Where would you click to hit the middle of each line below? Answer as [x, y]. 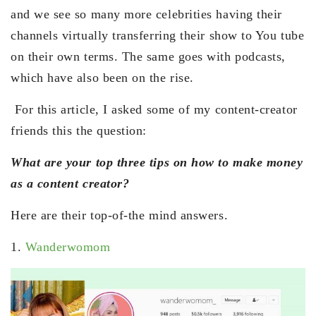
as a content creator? [70, 183]
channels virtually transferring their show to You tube [158, 35]
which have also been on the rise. [104, 77]
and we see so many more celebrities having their [146, 14]
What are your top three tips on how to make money [157, 162]
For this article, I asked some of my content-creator [154, 109]
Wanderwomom [68, 247]
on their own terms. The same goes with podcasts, [148, 56]
